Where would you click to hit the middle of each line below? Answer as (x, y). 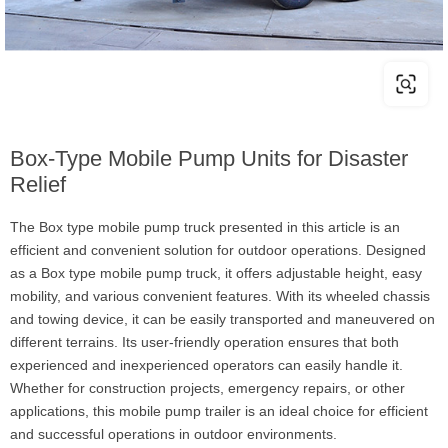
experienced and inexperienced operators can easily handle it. (206, 365)
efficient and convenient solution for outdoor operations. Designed (218, 250)
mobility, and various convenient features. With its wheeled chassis (220, 296)
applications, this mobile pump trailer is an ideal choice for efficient (219, 411)
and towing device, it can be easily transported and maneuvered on (222, 319)
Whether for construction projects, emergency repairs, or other (207, 388)
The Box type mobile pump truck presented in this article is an (205, 227)
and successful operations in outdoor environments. (173, 434)
